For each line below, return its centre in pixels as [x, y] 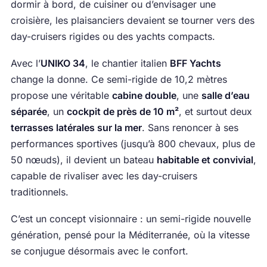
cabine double [144, 96]
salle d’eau [225, 96]
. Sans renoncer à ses [190, 128]
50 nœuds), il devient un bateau [83, 160]
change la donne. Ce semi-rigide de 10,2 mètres [119, 80]
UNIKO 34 [63, 63]
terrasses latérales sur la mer [76, 128]
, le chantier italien [127, 63]
